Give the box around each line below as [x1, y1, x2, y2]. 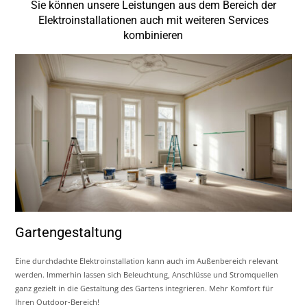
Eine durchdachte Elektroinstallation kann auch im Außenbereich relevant [15, 256, 279, 267]
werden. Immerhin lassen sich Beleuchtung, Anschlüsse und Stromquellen [15, 269, 279, 280]
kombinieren [123, 29, 184, 42]
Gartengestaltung [15, 224, 123, 241]
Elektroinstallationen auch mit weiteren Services [38, 14, 269, 27]
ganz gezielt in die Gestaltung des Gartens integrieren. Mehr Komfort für [15, 283, 274, 294]
